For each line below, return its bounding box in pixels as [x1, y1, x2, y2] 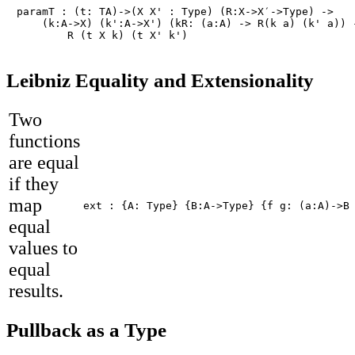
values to [9, 237, 78, 258]
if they [9, 173, 59, 194]
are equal [9, 151, 79, 173]
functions [9, 130, 80, 151]
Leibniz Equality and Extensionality [6, 68, 314, 91]
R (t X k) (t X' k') [67, 29, 188, 42]
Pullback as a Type [6, 319, 166, 342]
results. [9, 280, 63, 301]
